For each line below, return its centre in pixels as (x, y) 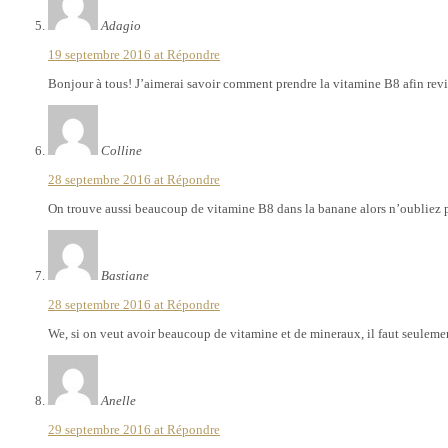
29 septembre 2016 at (107, 429)
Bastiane (125, 275)
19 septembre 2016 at (107, 54)
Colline (121, 150)
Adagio (121, 25)
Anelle (118, 400)
